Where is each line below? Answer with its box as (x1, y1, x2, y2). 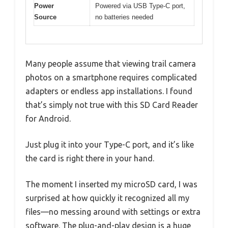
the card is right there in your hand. (25, 153, 154, 163)
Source (34, 13, 56, 21)
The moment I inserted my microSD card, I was (25, 179, 197, 189)
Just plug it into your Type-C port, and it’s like (25, 139, 194, 149)
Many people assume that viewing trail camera (25, 59, 196, 68)
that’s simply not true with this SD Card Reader (25, 100, 198, 109)
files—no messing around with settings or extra (25, 207, 201, 216)
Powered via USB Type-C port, (95, 2, 185, 10)
